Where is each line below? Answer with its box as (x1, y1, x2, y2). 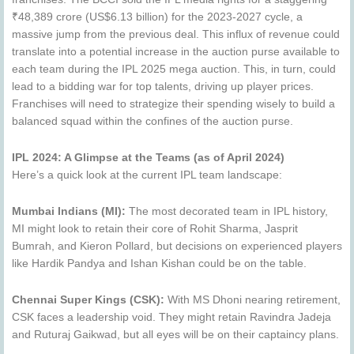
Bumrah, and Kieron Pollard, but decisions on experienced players (12, 240, 342, 253)
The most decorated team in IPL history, (126, 205, 328, 218)
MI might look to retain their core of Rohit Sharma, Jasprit (12, 223, 298, 235)
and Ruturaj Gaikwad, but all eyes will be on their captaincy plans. (12, 328, 339, 341)
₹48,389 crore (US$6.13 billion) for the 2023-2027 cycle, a (12, 11, 303, 24)
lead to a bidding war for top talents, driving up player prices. (12, 81, 314, 93)
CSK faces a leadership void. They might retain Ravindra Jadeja (12, 311, 331, 323)
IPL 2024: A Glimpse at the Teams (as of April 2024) (12, 152, 284, 164)
